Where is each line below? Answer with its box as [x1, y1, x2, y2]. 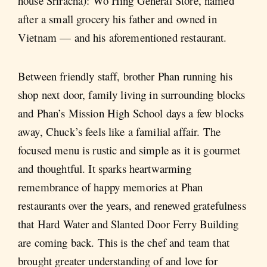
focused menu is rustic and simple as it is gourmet [18, 142, 241, 158]
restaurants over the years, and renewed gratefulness [18, 198, 246, 213]
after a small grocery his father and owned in [18, 11, 217, 27]
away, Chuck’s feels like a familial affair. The [18, 124, 221, 139]
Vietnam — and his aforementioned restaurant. [18, 30, 227, 45]
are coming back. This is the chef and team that [18, 235, 230, 250]
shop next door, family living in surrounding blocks [18, 87, 246, 103]
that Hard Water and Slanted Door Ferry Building [18, 216, 239, 232]
